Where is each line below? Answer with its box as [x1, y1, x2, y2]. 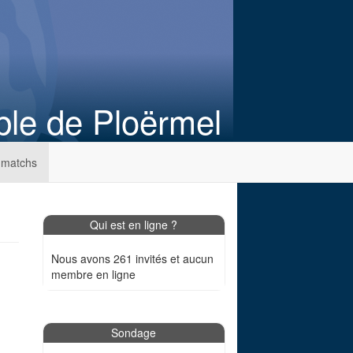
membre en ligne [50, 266, 136, 282]
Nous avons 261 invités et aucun [50, 251, 214, 266]
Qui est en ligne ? [90, 217, 178, 232]
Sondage [111, 325, 157, 340]
